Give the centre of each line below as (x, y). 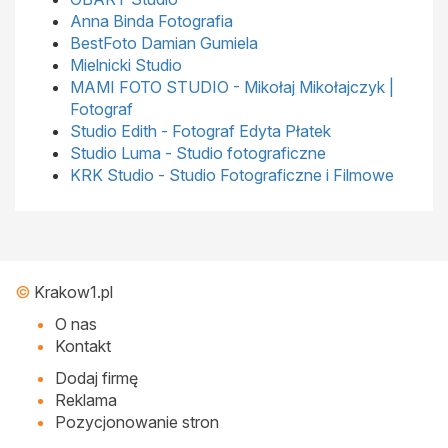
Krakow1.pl (73, 292)
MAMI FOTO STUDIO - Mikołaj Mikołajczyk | (232, 87)
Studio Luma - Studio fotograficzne (198, 153)
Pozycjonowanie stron (137, 422)
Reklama (86, 400)
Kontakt (83, 346)
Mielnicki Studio (126, 65)
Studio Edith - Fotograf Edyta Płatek (200, 131)
